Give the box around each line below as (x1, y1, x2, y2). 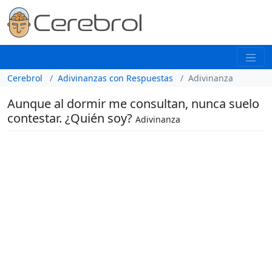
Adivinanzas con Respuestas (58, 72, 173, 84)
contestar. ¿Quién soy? (7, 109, 135, 126)
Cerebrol (7, 72, 42, 84)
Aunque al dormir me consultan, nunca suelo (7, 95, 259, 112)
